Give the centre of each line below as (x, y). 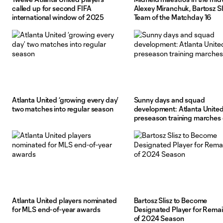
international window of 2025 (58, 17)
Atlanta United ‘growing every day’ (65, 100)
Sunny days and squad (169, 100)
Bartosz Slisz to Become (170, 201)
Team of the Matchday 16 (173, 17)
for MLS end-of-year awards (56, 210)
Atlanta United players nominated (64, 201)
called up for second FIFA (52, 8)
